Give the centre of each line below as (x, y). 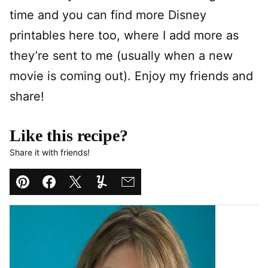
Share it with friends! (50, 152)
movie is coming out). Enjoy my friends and (131, 76)
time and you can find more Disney (108, 15)
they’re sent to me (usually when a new (121, 55)
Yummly (123, 191)
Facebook (76, 191)
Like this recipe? (69, 135)
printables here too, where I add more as (124, 35)
